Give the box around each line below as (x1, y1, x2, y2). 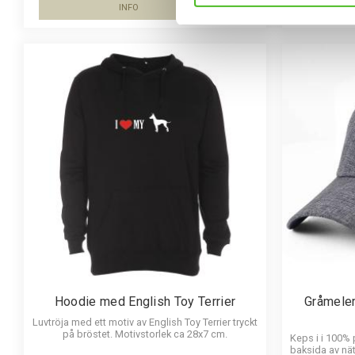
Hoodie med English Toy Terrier (54, 293, 236, 309)
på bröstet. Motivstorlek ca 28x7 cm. (63, 327, 227, 340)
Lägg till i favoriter (233, 7, 334, 23)
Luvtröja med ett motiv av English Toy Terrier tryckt (32, 315, 258, 328)
